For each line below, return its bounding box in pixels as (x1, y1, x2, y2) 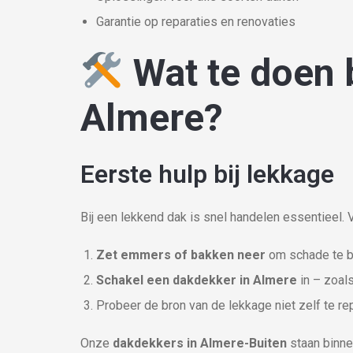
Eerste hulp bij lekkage (80, 159, 334, 189)
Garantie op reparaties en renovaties (96, 14, 295, 29)
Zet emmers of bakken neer (96, 247, 266, 262)
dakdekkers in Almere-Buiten (113, 336, 287, 351)
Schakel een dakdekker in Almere (96, 273, 297, 288)
